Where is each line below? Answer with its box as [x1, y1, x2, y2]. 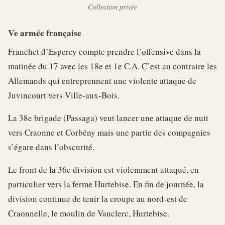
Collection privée [88, 2, 137, 12]
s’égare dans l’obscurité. [8, 141, 94, 153]
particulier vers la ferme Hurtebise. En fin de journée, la [8, 178, 204, 190]
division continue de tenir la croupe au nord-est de [8, 192, 187, 204]
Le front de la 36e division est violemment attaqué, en [8, 163, 199, 175]
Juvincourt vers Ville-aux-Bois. [8, 89, 120, 101]
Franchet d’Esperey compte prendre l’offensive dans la [8, 45, 201, 57]
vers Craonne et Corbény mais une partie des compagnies [8, 126, 210, 138]
